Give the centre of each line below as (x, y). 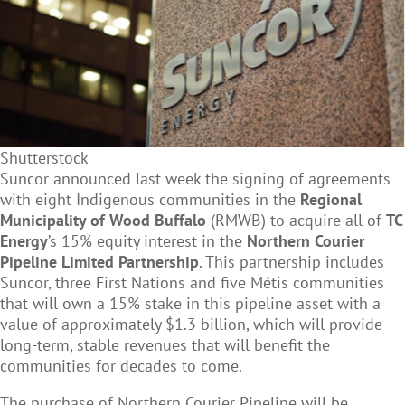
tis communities (328, 282)
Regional (331, 199)
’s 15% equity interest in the (147, 240)
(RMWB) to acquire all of (298, 220)
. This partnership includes (292, 261)
